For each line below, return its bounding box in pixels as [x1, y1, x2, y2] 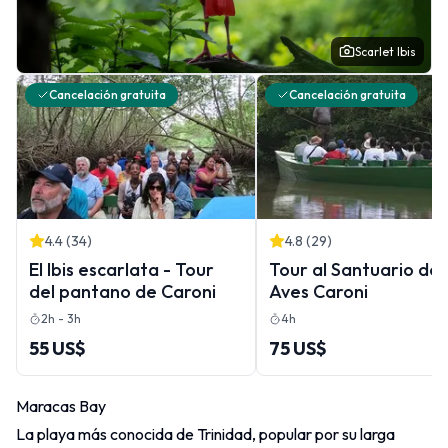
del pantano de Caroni [29, 279, 216, 303]
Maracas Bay [16, 395, 106, 416]
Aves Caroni [269, 279, 368, 303]
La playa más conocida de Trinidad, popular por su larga [16, 423, 395, 444]
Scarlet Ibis [355, 43, 416, 59]
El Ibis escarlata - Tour [29, 257, 214, 281]
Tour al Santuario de [269, 257, 440, 281]
